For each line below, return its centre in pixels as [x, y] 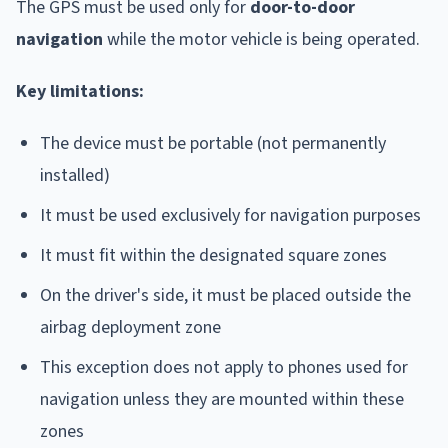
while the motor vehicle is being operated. [261, 39]
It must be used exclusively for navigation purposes [230, 215]
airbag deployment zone [130, 327]
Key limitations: [80, 91]
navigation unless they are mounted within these [222, 399]
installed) [75, 175]
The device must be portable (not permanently [213, 143]
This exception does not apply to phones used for [224, 367]
